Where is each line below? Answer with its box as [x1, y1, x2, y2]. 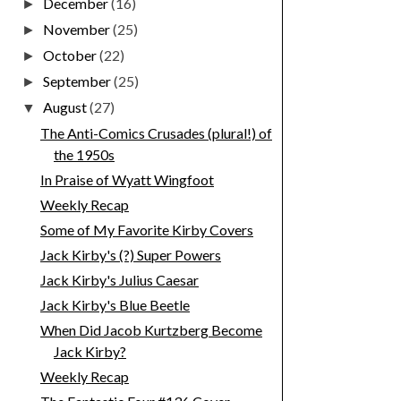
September [43, 73, 115, 90]
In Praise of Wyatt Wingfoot [39, 171, 214, 189]
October [43, 47, 100, 64]
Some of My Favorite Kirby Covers [39, 221, 253, 239]
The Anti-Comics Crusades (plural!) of [39, 124, 272, 142]
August [43, 98, 90, 116]
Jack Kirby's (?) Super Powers [39, 246, 221, 264]
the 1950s [53, 146, 115, 164]
